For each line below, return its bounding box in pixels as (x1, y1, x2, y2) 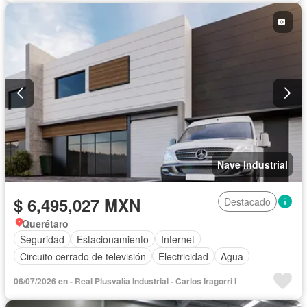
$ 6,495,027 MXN (14, 193, 140, 217)
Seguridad (20, 232, 64, 246)
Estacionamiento (77, 232, 149, 246)
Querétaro (22, 217, 69, 231)
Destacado (224, 195, 271, 209)
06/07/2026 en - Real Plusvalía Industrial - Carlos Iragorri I (14, 275, 236, 288)
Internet (161, 232, 195, 246)
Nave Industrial (217, 158, 288, 172)
